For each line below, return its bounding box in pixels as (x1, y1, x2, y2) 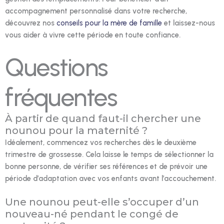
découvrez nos (5, 18, 56, 27)
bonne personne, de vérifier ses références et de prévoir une (5, 161, 207, 171)
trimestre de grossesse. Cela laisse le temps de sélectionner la (5, 149, 213, 159)
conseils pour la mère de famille (56, 18, 162, 27)
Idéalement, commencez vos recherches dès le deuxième (5, 137, 196, 147)
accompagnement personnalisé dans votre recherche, (5, 6, 187, 15)
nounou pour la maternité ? (5, 124, 147, 136)
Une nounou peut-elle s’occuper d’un (5, 196, 199, 208)
